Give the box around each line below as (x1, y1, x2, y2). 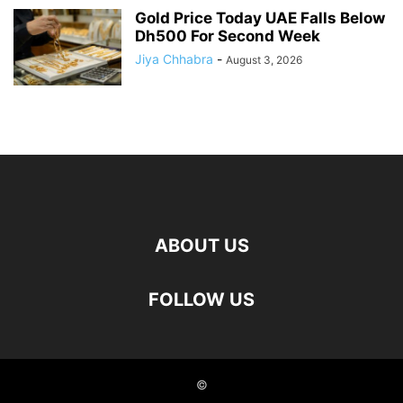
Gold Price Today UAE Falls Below (135, 9, 385, 28)
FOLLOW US (148, 289, 255, 311)
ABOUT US (154, 235, 249, 257)
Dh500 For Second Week (135, 27, 320, 46)
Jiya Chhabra (135, 51, 213, 67)
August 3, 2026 (226, 53, 302, 67)
